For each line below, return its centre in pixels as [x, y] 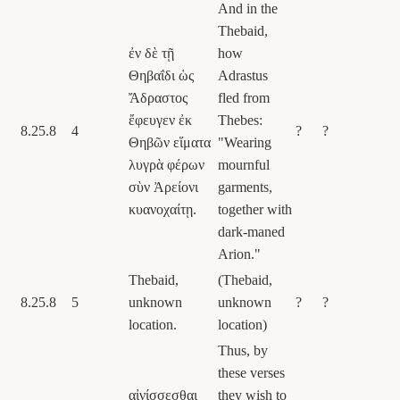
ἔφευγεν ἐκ [160, 120]
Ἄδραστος [158, 97]
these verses [251, 372]
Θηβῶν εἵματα [170, 142]
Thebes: [240, 120]
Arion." [239, 254]
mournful [244, 164]
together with [255, 209]
